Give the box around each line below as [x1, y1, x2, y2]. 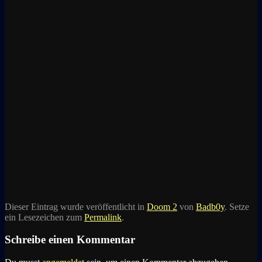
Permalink [84, 212, 122, 222]
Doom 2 [147, 201, 177, 212]
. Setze [225, 201, 249, 212]
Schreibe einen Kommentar [5, 233, 135, 246]
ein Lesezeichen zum [5, 212, 84, 222]
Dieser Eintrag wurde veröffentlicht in [5, 201, 147, 212]
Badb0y [196, 201, 225, 212]
